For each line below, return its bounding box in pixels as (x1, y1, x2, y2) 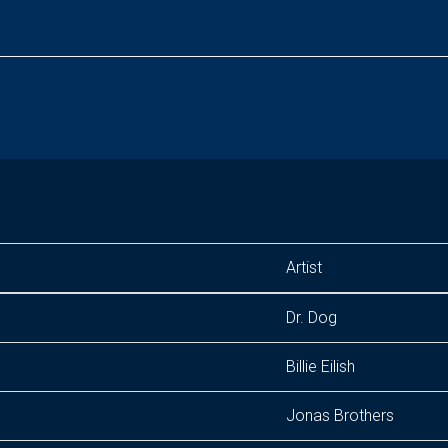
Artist (286, 258, 322, 277)
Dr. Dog (286, 308, 337, 327)
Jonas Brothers (286, 406, 394, 425)
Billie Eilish (286, 357, 355, 376)
